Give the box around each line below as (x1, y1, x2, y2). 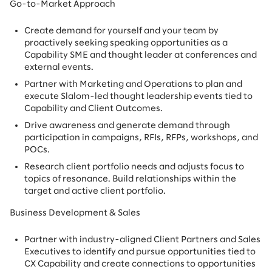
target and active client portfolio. (24, 187, 166, 195)
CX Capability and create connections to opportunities (24, 260, 256, 268)
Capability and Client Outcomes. (24, 104, 163, 113)
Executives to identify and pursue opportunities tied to (24, 248, 256, 256)
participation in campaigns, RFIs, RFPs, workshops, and (24, 134, 258, 142)
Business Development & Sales (10, 209, 140, 217)
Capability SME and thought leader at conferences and (24, 51, 257, 59)
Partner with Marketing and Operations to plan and (24, 80, 242, 89)
